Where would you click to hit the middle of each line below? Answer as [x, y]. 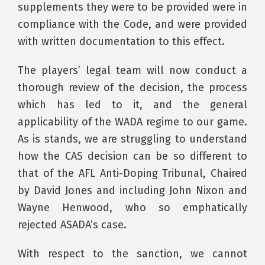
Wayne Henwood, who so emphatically [132, 207]
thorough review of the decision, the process [132, 87]
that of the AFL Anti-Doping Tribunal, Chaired [132, 173]
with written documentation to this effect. [121, 41]
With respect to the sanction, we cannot [132, 253]
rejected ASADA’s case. [72, 224]
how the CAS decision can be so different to [132, 156]
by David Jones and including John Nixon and [132, 190]
